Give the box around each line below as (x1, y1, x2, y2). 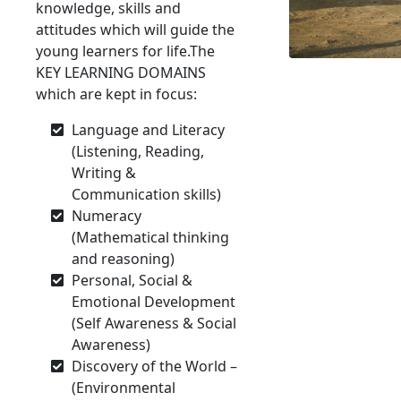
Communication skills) (72, 184, 221, 204)
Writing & (72, 163, 136, 183)
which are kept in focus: (36, 84, 197, 104)
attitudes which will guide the (36, 20, 235, 39)
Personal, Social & (72, 270, 192, 290)
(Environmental (72, 378, 175, 397)
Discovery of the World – (72, 356, 237, 376)
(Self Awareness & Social (72, 313, 236, 333)
